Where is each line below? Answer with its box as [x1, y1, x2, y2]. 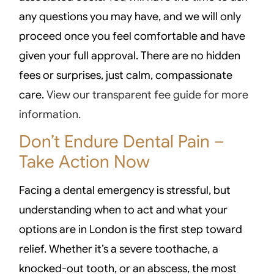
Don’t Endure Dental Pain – [19, 131, 225, 153]
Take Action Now [19, 151, 150, 173]
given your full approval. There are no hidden [19, 48, 241, 62]
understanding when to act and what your [19, 203, 228, 217]
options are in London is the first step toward [19, 223, 243, 237]
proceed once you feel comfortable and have [19, 29, 246, 43]
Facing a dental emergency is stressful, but [19, 183, 231, 198]
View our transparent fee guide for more [46, 87, 249, 102]
